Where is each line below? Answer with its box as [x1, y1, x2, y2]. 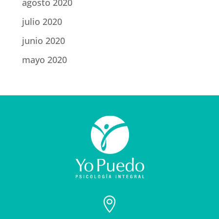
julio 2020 [22, 16, 62, 28]
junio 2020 [22, 35, 65, 47]
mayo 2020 [22, 54, 67, 66]
